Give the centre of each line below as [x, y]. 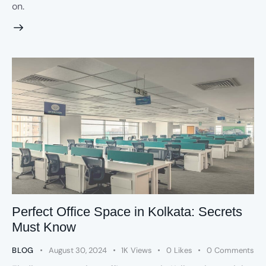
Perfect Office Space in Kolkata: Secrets [127, 212]
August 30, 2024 [78, 251]
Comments [234, 251]
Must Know [44, 227]
